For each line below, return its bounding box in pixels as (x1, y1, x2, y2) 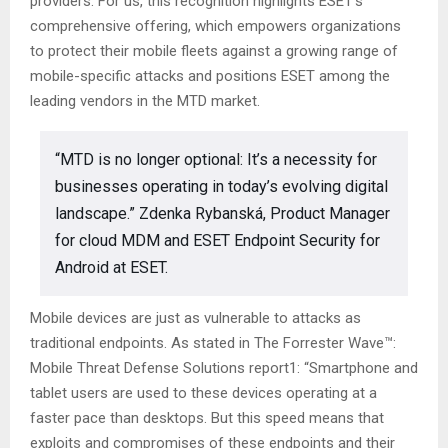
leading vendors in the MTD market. (30, 92, 260, 110)
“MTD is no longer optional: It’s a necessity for (55, 150, 377, 169)
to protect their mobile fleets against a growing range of (30, 42, 398, 60)
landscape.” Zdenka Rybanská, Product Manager (55, 204, 390, 223)
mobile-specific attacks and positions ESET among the (30, 67, 390, 85)
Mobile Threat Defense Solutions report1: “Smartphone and (30, 359, 418, 377)
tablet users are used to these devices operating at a (30, 384, 377, 402)
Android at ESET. (55, 258, 168, 277)
